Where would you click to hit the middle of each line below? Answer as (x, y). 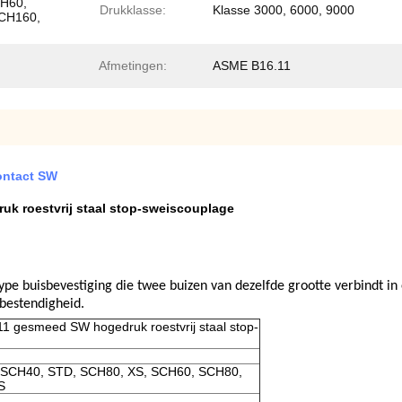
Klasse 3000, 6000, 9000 (284, 10)
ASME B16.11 (252, 66)
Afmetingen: (133, 66)
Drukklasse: (133, 10)
